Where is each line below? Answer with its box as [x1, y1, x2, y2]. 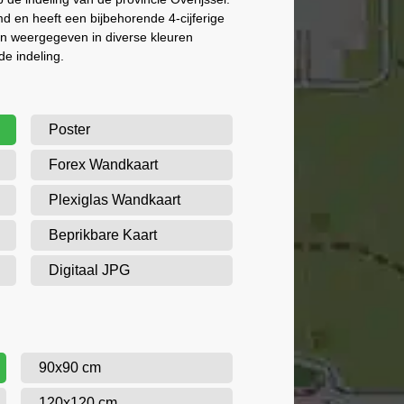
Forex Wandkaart [48, 157, 158, 172]
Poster [48, 122, 90, 137]
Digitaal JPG [48, 262, 130, 278]
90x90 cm [38, 360, 101, 375]
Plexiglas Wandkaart [48, 192, 180, 207]
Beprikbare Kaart [48, 227, 157, 243]
